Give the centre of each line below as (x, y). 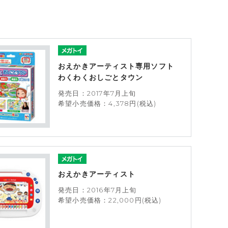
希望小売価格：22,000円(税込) (110, 200)
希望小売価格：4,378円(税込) (107, 103)
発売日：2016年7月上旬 (97, 190)
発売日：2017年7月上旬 (97, 93)
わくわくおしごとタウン (101, 78)
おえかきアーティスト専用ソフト (120, 66)
